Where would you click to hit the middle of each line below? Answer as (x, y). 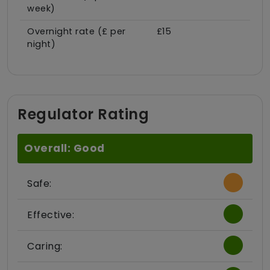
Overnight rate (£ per (77, 31)
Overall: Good (64, 148)
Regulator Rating (83, 114)
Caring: (45, 246)
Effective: (51, 215)
